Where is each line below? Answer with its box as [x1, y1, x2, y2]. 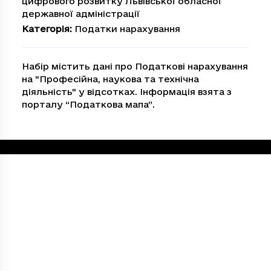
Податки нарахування [74, 24, 180, 34]
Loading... [12, 141, 63, 152]
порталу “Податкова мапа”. [22, 99, 155, 109]
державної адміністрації [22, 8, 140, 19]
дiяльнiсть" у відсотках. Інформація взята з [22, 87, 232, 97]
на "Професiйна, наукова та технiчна [22, 74, 199, 84]
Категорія [22, 24, 70, 34]
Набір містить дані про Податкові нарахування [22, 61, 248, 71]
